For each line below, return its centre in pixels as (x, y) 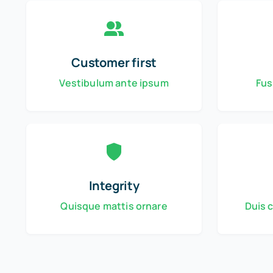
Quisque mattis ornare (114, 206)
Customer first (114, 62)
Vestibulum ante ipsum (114, 83)
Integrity (114, 185)
